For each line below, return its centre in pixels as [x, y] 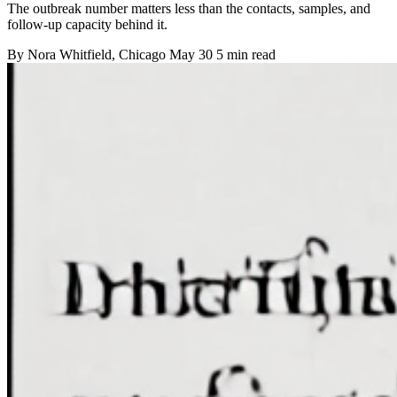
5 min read [246, 55]
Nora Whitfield [70, 55]
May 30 [191, 55]
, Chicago [140, 55]
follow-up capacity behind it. [87, 25]
